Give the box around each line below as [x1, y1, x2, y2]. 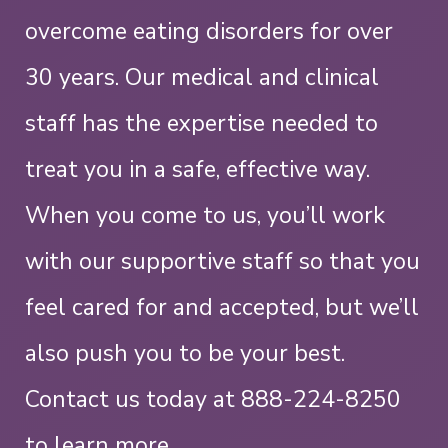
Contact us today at [25, 383, 241, 415]
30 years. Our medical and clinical [25, 61, 379, 93]
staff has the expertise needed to [25, 107, 378, 139]
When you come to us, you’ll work [25, 199, 385, 231]
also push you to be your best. [25, 337, 345, 369]
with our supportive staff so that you [25, 245, 420, 277]
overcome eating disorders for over [25, 15, 393, 47]
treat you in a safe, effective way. [25, 153, 370, 185]
